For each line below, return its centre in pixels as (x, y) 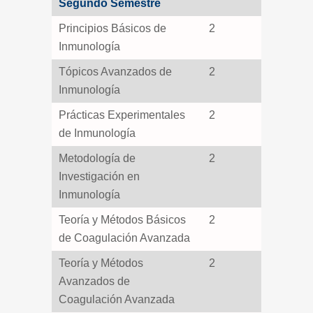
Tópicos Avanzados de (115, 72)
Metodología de (97, 158)
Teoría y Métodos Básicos (122, 220)
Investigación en (99, 176)
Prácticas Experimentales (122, 115)
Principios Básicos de (112, 28)
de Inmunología (97, 133)
